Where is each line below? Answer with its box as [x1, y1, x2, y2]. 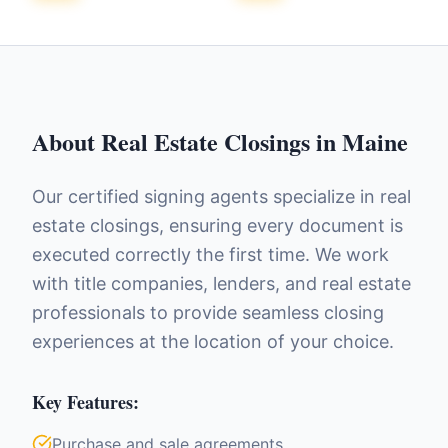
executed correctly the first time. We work [32, 244, 389, 265]
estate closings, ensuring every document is [32, 215, 403, 236]
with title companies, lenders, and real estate [32, 273, 411, 294]
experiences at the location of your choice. [32, 331, 394, 352]
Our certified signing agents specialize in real [32, 186, 411, 207]
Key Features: [32, 389, 139, 415]
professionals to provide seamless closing [32, 302, 384, 323]
